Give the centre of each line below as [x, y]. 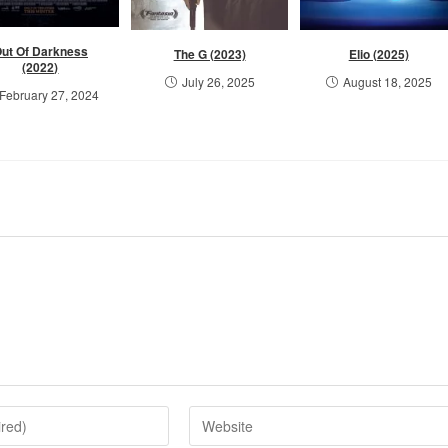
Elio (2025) [378, 54]
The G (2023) [209, 54]
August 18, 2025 [387, 82]
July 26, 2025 [218, 82]
